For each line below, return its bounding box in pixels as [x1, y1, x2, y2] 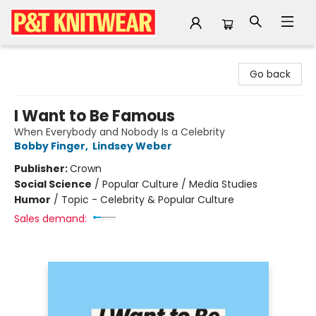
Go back [250, 67, 291, 81]
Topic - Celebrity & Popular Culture [61, 193, 234, 207]
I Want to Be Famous [14, 105, 175, 127]
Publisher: [14, 162, 70, 176]
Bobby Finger [14, 139, 85, 153]
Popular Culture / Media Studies [102, 177, 257, 191]
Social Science [14, 177, 92, 191]
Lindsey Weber [92, 139, 172, 153]
